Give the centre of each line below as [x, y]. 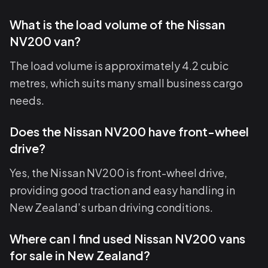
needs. [27, 100]
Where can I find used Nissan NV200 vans [127, 238]
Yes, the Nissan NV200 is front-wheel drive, [118, 173]
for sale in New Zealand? [80, 255]
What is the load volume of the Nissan [117, 24]
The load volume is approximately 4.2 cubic [119, 66]
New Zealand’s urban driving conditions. [111, 207]
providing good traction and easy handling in [122, 190]
